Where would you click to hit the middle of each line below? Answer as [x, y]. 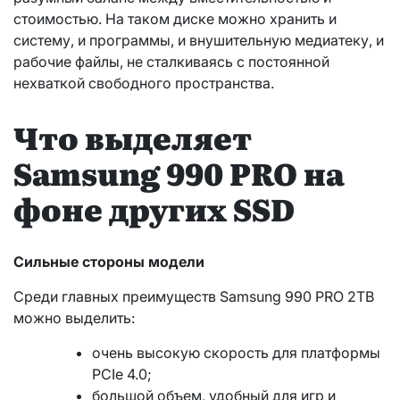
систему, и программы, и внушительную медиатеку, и [199, 40]
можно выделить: [74, 318]
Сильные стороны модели [109, 262]
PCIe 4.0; [122, 375]
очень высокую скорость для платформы [236, 353]
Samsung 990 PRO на [179, 173]
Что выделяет [133, 137]
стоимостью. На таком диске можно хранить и [175, 18]
